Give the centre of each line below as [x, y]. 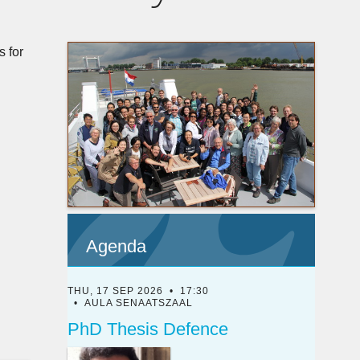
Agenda [117, 247]
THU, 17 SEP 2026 [115, 290]
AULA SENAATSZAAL [138, 303]
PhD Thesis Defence [147, 329]
